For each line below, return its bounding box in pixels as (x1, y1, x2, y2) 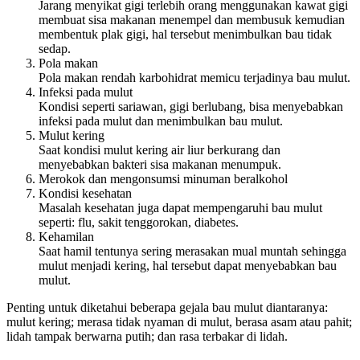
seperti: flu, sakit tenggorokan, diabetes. (39, 215, 239, 229)
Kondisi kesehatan (39, 186, 132, 200)
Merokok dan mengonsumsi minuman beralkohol (39, 171, 291, 186)
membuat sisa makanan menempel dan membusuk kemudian (39, 12, 345, 27)
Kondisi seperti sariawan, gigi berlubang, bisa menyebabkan (39, 99, 343, 113)
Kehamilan (39, 229, 94, 243)
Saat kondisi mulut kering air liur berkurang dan (39, 142, 280, 157)
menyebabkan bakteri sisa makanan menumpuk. (39, 157, 281, 171)
